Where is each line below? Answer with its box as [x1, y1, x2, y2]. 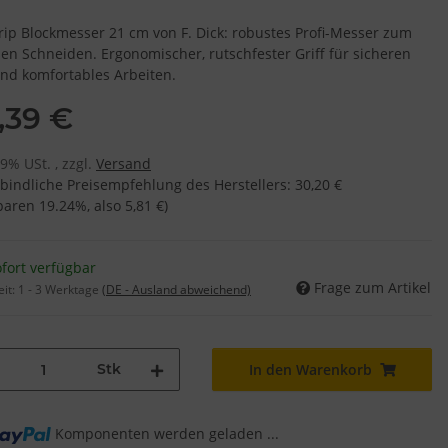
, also [87, 196, 125, 216]
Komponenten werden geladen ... [55, 424, 280, 444]
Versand [96, 154, 151, 174]
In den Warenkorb [248, 360, 372, 380]
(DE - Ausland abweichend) [102, 281, 251, 299]
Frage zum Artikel [314, 278, 431, 298]
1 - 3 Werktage [18, 281, 102, 299]
